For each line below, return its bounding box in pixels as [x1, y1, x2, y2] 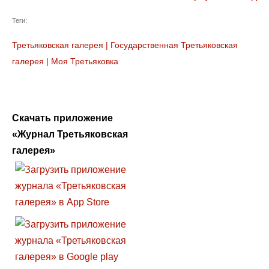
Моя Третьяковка [51, 56, 118, 67]
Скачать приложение [12, 113, 113, 124]
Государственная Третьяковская [110, 40, 238, 50]
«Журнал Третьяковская [12, 129, 128, 140]
